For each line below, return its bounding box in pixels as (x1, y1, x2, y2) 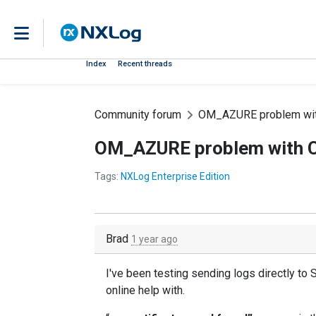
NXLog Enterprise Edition (121, 171, 230, 182)
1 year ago (131, 233, 178, 245)
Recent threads (118, 59, 172, 68)
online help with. (106, 284, 185, 297)
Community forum (95, 108, 181, 121)
